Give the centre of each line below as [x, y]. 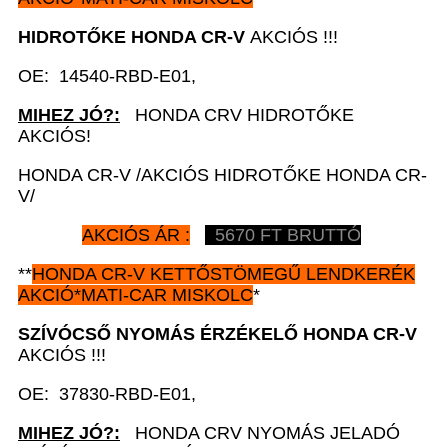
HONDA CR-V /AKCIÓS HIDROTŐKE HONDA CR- [222, 175]
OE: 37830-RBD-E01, [107, 394]
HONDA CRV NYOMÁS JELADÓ [260, 433]
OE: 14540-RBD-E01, [107, 76]
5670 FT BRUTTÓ [283, 235]
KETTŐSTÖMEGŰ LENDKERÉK [280, 274]
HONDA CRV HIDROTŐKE [237, 115]
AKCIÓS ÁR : [136, 235]
